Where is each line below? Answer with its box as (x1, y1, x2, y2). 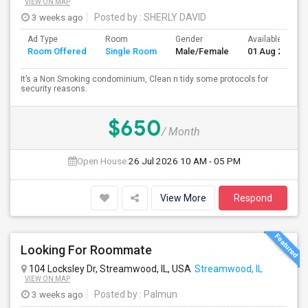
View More (160, 192, 206, 203)
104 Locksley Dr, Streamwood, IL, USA (27, 263, 191, 274)
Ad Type (27, 34, 58, 44)
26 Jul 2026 (128, 155, 178, 166)
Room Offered (27, 46, 87, 56)
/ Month (162, 125, 200, 138)
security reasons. (21, 84, 87, 93)
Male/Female (175, 46, 229, 56)
